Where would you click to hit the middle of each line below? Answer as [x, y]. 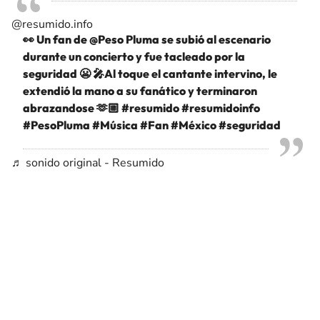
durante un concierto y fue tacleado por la [134, 56]
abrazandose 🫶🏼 [72, 108]
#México [194, 125]
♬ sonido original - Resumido [88, 163]
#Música [115, 125]
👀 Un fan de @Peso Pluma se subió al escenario [147, 39]
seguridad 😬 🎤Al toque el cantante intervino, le [150, 74]
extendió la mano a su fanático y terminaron [140, 91]
